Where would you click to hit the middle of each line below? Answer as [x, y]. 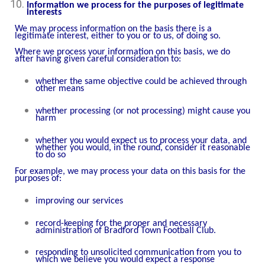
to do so [51, 155]
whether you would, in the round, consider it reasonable [143, 148]
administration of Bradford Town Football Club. [126, 230]
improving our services [79, 201]
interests [44, 12]
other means [60, 89]
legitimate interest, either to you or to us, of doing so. [118, 36]
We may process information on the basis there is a [113, 29]
